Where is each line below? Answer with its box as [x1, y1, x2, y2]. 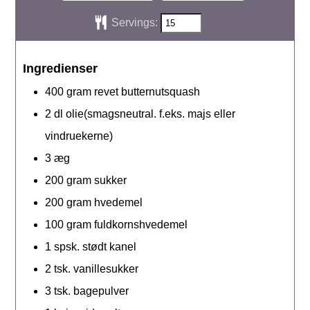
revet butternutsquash [94, 85, 201, 98]
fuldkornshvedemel [94, 218, 188, 230]
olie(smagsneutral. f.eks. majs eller [66, 107, 236, 120]
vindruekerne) [45, 129, 113, 142]
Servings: [111, 17, 161, 28]
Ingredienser [23, 61, 98, 75]
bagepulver [73, 284, 129, 297]
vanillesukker [73, 262, 139, 275]
